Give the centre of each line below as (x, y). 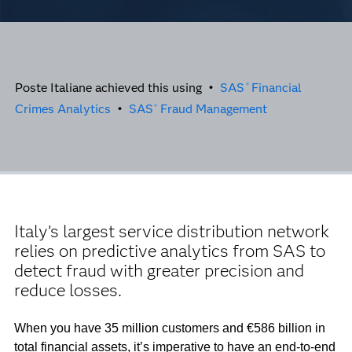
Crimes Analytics (62, 109)
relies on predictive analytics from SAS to (169, 251)
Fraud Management (213, 109)
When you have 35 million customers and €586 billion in (169, 328)
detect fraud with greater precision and (159, 271)
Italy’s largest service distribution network (171, 231)
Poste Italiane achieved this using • (117, 88)
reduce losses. (68, 290)
